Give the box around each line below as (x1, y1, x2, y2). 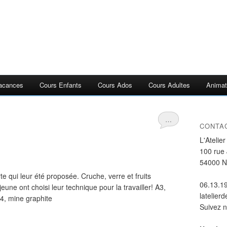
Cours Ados (98, 80, 132, 90)
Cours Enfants (40, 80, 82, 90)
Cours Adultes (148, 80, 190, 90)
